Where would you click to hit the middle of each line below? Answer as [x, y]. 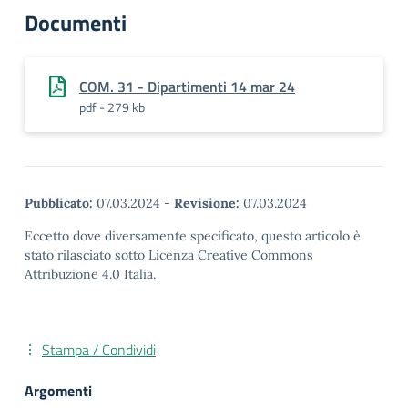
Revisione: [207, 203]
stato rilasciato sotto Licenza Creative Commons [169, 255]
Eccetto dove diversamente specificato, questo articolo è [193, 236]
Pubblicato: [59, 203]
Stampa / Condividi [99, 350]
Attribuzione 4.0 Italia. [90, 274]
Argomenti [58, 391]
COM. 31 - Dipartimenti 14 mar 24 [187, 87]
